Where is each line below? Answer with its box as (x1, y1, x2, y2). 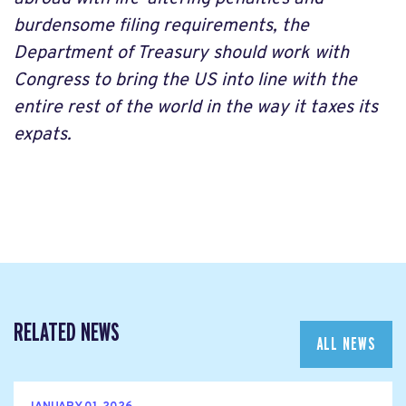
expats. (14, 123, 72, 147)
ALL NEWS (316, 335, 376, 353)
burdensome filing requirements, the (14, 14, 309, 38)
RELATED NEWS (14, 320, 120, 346)
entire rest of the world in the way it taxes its (14, 96, 378, 120)
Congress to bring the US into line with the (14, 69, 357, 92)
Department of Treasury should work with (14, 42, 349, 65)
